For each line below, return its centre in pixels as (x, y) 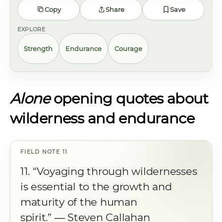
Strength (38, 48)
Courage (128, 48)
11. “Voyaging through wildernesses (109, 171)
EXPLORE (31, 29)
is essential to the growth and (96, 187)
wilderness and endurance (102, 118)
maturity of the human (79, 202)
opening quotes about (129, 98)
